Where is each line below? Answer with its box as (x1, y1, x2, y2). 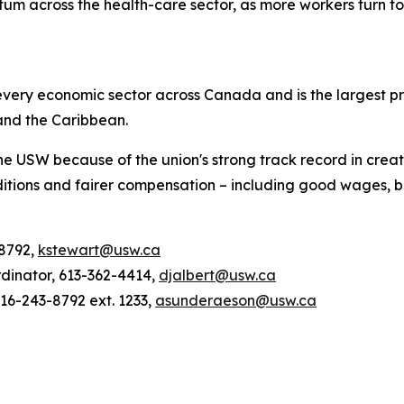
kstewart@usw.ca (38, 241, 161, 260)
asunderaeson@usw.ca (155, 291, 317, 310)
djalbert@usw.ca (159, 266, 276, 285)
